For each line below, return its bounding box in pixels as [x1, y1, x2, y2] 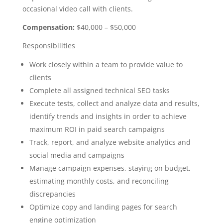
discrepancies [29, 189, 76, 199]
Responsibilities [22, 41, 75, 50]
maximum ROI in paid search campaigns [29, 124, 165, 134]
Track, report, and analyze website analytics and [29, 137, 191, 147]
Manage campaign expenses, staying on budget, [29, 163, 191, 173]
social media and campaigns [29, 150, 124, 160]
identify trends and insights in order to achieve [29, 111, 187, 121]
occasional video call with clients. [22, 4, 133, 13]
